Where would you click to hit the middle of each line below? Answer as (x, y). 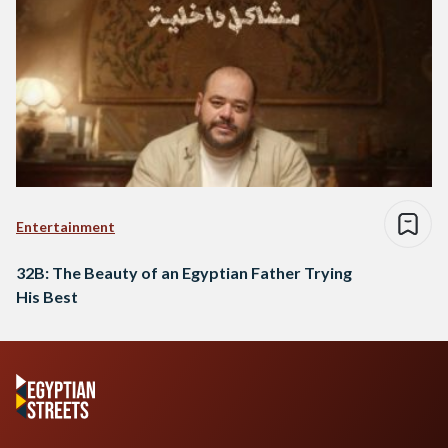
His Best (47, 297)
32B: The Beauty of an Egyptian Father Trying (184, 273)
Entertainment (65, 227)
